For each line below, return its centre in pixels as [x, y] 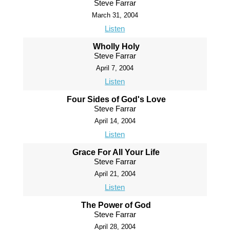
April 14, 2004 [115, 121]
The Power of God [116, 205]
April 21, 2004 [115, 174]
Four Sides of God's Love [116, 100]
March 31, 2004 [115, 15]
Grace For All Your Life [116, 152]
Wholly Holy [116, 47]
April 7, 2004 [115, 68]
